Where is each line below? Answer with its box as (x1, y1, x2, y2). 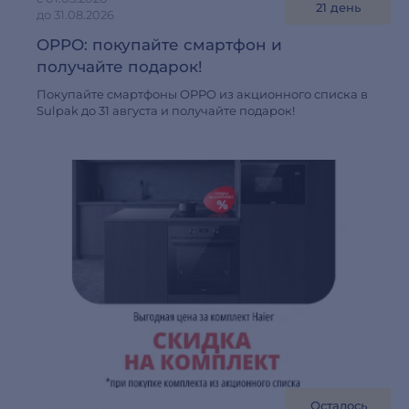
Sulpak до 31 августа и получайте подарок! (37, 103, 295, 118)
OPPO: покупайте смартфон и (37, 36, 282, 54)
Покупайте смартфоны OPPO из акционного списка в (37, 87, 368, 101)
